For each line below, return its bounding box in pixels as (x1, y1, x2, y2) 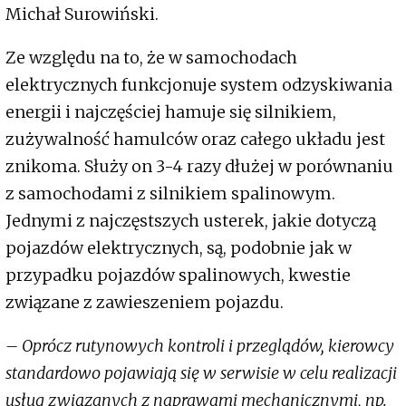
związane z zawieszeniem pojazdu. (5, 291, 284, 313)
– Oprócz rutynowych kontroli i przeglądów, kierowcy (5, 334, 394, 356)
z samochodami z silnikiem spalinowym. (5, 182, 335, 204)
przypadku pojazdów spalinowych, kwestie (5, 264, 351, 285)
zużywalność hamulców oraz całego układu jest (5, 128, 385, 150)
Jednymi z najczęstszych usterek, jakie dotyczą (5, 209, 376, 231)
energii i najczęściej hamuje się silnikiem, (5, 101, 336, 122)
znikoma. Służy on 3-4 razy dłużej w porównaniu (5, 155, 393, 177)
